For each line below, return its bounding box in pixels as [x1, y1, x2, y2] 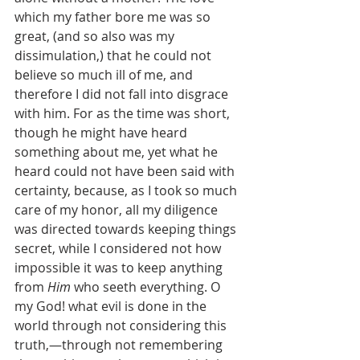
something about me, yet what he [14, 143, 221, 162]
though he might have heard [14, 124, 190, 142]
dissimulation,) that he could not [14, 47, 215, 65]
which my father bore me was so [14, 8, 214, 27]
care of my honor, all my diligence [14, 201, 221, 219]
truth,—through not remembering [14, 336, 226, 354]
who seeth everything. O [71, 278, 223, 297]
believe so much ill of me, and [14, 66, 196, 84]
